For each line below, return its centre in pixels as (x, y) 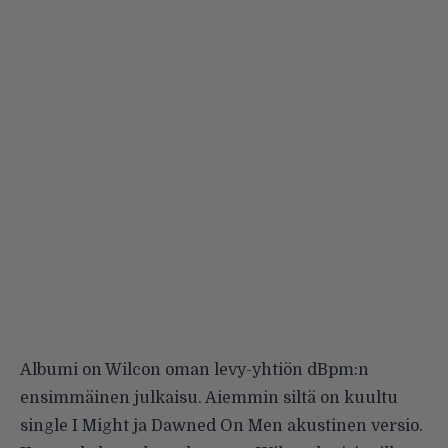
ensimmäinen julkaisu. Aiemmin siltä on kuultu (209, 397)
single (46, 425)
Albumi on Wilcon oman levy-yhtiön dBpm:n (194, 369)
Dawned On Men (217, 425)
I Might (100, 425)
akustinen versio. (353, 425)
